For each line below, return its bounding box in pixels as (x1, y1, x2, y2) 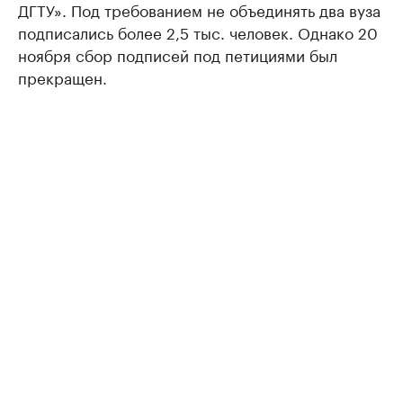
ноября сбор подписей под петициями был (18, 42, 337, 67)
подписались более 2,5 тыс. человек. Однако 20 (18, 20, 378, 44)
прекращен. (18, 65, 107, 89)
